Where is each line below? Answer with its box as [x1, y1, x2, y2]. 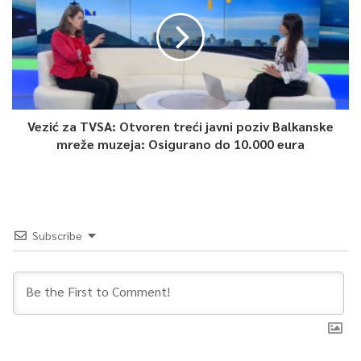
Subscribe [32, 227, 82, 243]
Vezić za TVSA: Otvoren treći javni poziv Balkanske [27, 117, 334, 135]
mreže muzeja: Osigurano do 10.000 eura [56, 135, 305, 152]
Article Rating [148, 163, 213, 176]
